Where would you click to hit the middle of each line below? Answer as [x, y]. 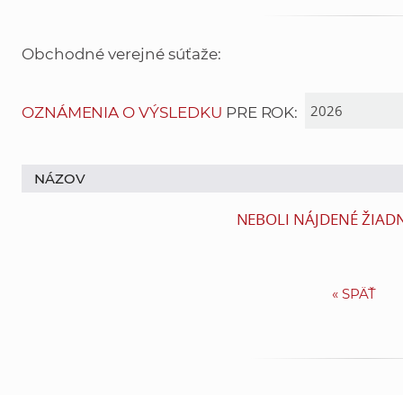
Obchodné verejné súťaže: [121, 54]
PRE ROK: [264, 113]
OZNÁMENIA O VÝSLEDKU [121, 113]
